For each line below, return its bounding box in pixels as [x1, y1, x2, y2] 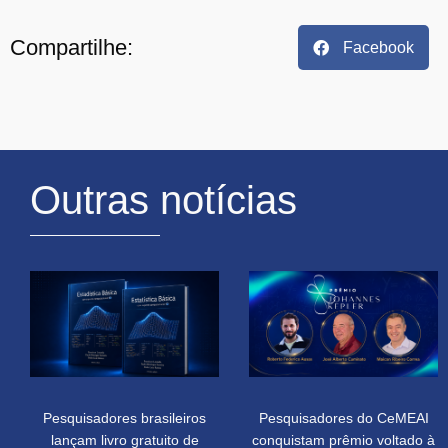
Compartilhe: [10, 34, 133, 60]
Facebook [343, 38, 414, 56]
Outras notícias [30, 178, 297, 222]
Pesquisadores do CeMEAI [258, 410, 429, 427]
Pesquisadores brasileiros [43, 410, 206, 427]
